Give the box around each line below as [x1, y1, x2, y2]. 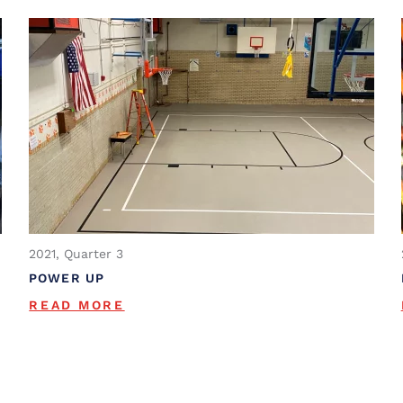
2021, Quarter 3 [29, 246, 124, 261]
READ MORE [29, 297, 125, 312]
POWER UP [29, 271, 104, 285]
